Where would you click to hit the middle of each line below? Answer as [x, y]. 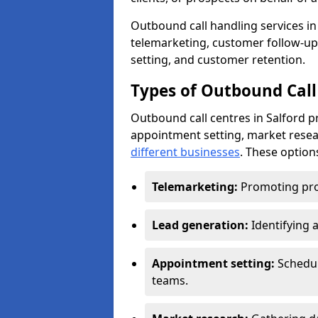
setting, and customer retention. [218, 60]
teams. [170, 280]
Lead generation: [202, 225]
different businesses [185, 152]
